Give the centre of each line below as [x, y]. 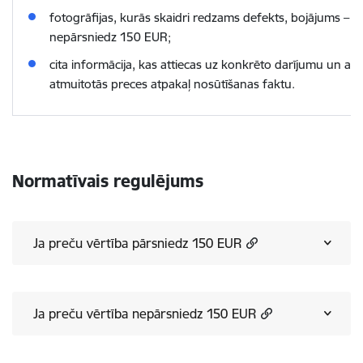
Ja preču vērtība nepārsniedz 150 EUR [145, 314]
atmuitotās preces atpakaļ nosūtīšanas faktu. [172, 84]
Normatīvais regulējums [108, 181]
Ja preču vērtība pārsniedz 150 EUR [137, 243]
